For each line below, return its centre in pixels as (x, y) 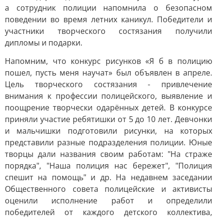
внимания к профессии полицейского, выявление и (108, 96)
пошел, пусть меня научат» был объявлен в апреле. (108, 73)
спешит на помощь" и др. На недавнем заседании (108, 177)
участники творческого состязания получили (108, 31)
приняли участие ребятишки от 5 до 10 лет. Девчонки (108, 119)
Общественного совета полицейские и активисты (108, 189)
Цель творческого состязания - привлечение (108, 84)
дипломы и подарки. (44, 43)
